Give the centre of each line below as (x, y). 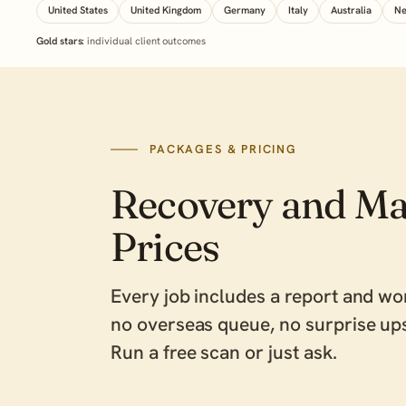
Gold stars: (61, 40)
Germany (244, 10)
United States (77, 10)
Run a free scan (176, 352)
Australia (351, 10)
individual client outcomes (145, 40)
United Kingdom (165, 10)
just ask (300, 352)
